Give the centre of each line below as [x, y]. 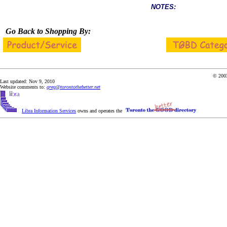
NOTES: [163, 7]
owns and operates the [100, 111]
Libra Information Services [49, 111]
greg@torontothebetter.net [73, 87]
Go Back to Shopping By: [48, 31]
